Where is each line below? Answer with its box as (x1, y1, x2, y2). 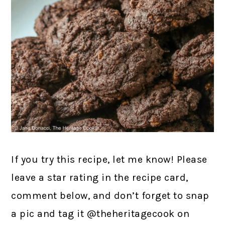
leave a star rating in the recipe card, (11, 172, 188, 184)
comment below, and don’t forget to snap (11, 190, 209, 202)
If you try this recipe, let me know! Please (11, 154, 207, 166)
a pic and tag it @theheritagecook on (11, 208, 190, 220)
